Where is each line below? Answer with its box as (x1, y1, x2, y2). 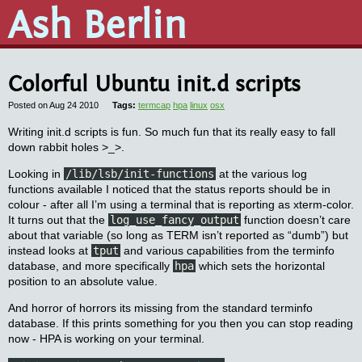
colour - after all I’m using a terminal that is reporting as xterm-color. (8, 198, 354, 211)
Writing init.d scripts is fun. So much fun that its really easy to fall (8, 125, 335, 138)
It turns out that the (8, 213, 108, 226)
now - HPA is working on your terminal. (8, 332, 204, 345)
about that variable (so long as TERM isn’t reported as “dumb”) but (8, 229, 348, 242)
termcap (138, 100, 170, 110)
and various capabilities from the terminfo (120, 244, 335, 257)
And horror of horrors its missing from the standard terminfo (8, 301, 313, 314)
